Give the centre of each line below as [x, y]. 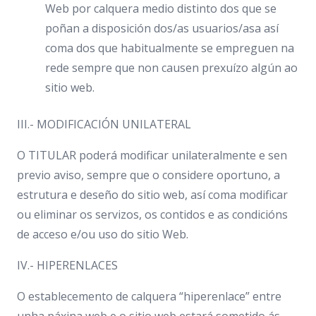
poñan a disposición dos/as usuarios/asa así [162, 28]
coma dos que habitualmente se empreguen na [170, 48]
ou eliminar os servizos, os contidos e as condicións [152, 214]
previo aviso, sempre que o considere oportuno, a [148, 175]
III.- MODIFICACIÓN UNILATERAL [104, 124]
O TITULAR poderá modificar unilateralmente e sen [152, 155]
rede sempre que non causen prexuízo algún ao [171, 68]
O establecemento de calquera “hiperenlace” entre [149, 296]
